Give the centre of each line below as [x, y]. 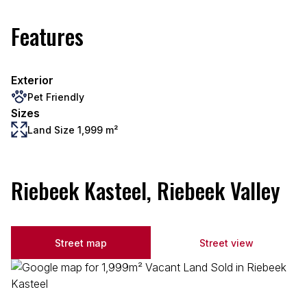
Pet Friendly [56, 97]
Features [47, 36]
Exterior [32, 80]
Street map [81, 243]
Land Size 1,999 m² [73, 130]
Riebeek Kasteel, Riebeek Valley [146, 190]
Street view [226, 243]
